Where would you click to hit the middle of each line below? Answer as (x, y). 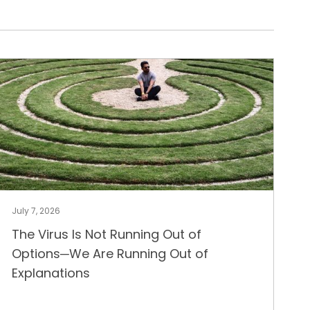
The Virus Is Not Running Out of (106, 234)
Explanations (51, 273)
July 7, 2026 (36, 211)
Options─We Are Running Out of (110, 254)
